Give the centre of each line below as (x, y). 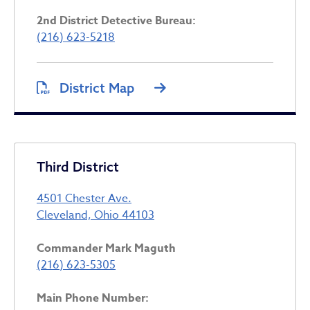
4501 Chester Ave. (84, 198)
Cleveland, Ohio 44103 (95, 215)
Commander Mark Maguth (106, 248)
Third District (78, 166)
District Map (97, 88)
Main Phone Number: (93, 298)
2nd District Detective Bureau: (116, 20)
